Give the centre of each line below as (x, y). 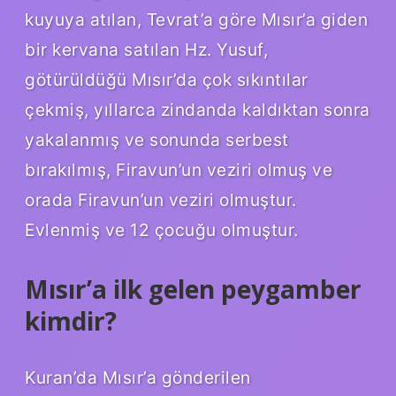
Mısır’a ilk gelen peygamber (193, 289)
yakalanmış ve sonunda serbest (157, 140)
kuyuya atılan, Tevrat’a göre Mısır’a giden (196, 20)
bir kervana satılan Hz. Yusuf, (146, 50)
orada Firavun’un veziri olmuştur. (161, 200)
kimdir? (71, 321)
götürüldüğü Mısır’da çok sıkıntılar (167, 80)
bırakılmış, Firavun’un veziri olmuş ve (179, 170)
